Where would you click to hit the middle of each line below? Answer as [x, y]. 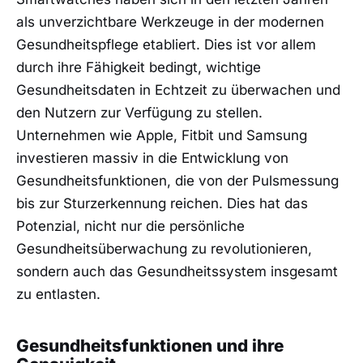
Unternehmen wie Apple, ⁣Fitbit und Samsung [162, 136]
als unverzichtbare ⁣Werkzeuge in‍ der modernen [170, 22]
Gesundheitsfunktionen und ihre [150, 345]
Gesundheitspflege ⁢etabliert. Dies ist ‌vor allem [166, 45]
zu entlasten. [58, 295]
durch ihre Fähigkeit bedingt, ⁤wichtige [139, 68]
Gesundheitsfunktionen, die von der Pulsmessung [177, 181]
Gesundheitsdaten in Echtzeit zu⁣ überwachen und [178, 90]
